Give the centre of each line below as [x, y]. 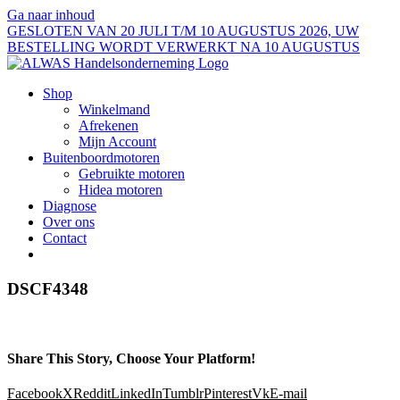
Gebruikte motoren [132, 174]
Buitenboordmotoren [101, 158]
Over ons [69, 222]
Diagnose [70, 206]
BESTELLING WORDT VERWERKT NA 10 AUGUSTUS [183, 47]
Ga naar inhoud [51, 15]
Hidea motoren [121, 190]
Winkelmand [114, 109]
